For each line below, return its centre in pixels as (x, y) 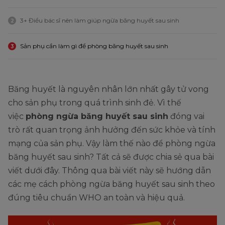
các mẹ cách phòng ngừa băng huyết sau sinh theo (111, 184)
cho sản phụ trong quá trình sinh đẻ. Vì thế (95, 102)
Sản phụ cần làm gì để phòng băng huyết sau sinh (94, 46)
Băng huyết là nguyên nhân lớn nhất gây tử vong (108, 89)
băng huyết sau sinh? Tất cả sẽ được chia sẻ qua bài (111, 157)
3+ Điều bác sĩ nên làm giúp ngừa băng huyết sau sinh (100, 20)
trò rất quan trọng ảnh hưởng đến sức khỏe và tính (112, 130)
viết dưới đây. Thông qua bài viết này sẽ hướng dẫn (109, 170)
